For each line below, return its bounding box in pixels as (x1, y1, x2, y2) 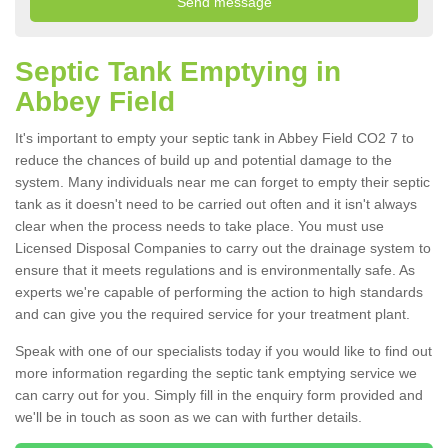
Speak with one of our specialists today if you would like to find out (15, 343, 432, 360)
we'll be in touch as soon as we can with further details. (15, 409, 366, 426)
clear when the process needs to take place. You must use (15, 218, 384, 235)
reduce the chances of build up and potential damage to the (15, 152, 392, 169)
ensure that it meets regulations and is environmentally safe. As (15, 262, 415, 279)
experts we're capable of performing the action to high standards (15, 284, 423, 301)
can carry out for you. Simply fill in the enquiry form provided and (15, 387, 423, 404)
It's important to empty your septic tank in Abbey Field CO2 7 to (15, 130, 414, 147)
